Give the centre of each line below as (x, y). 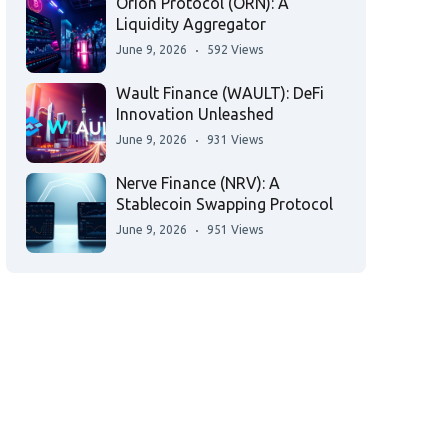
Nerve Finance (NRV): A (198, 183)
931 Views (235, 139)
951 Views (235, 229)
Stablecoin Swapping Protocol (224, 204)
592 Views (235, 49)
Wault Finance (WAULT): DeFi (220, 93)
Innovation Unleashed (195, 114)
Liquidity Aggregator (191, 24)
